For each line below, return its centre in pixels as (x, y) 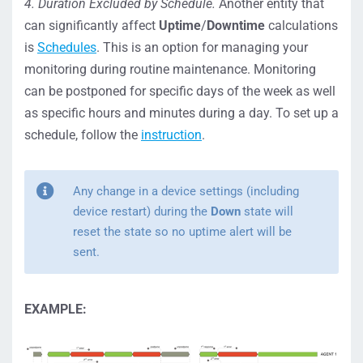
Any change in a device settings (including (186, 191)
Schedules (67, 47)
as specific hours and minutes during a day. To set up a (181, 113)
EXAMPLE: (56, 309)
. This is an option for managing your (202, 47)
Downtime (236, 25)
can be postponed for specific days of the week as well (180, 91)
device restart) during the (142, 211)
